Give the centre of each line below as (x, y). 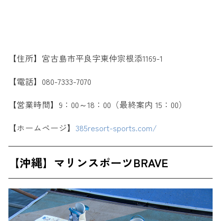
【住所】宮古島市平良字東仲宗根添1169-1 (85, 58)
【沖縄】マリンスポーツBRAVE (88, 162)
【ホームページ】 (42, 128)
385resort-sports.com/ (116, 128)
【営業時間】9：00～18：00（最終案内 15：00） (97, 105)
